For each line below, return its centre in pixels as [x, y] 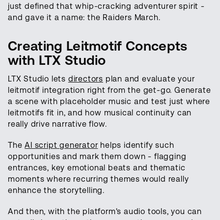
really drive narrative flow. [57, 124]
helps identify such [136, 145]
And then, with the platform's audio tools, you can [105, 211]
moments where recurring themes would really [98, 179]
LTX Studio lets [38, 79]
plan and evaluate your [149, 79]
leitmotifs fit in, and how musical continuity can [100, 112]
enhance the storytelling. [56, 190]
